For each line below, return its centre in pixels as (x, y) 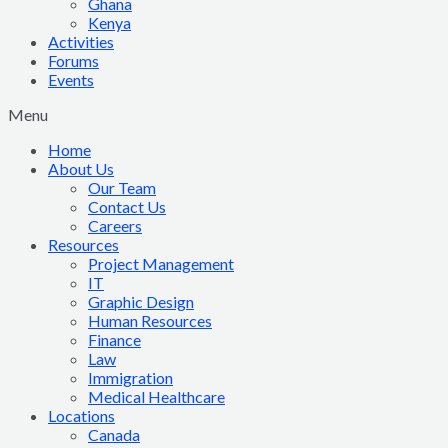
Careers (115, 225)
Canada (114, 434)
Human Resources (150, 320)
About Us (81, 168)
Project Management (161, 263)
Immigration (130, 377)
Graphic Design (141, 301)
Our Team (122, 187)
